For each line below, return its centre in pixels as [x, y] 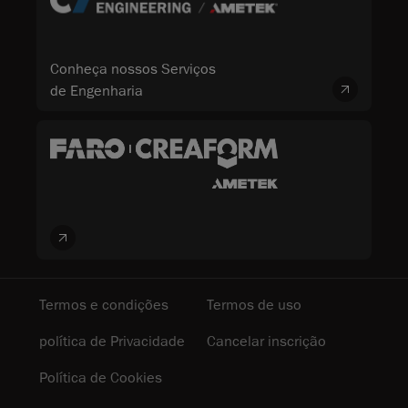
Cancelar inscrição [266, 341]
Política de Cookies [101, 377]
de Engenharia [97, 92]
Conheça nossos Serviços [133, 70]
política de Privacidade [112, 341]
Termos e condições [104, 305]
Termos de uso [254, 305]
